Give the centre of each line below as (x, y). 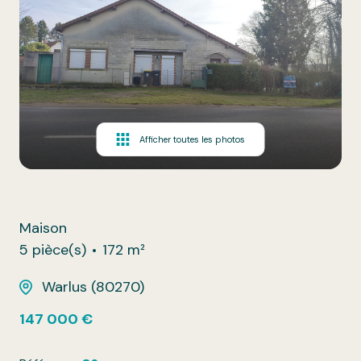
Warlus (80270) (93, 287)
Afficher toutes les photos (192, 139)
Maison (43, 228)
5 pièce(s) (53, 250)
